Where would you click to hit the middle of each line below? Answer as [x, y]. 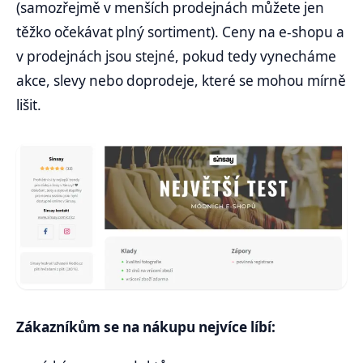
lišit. [29, 105]
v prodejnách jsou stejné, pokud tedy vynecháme [176, 57]
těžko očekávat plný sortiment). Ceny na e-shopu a [180, 32]
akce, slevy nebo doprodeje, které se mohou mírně [181, 81]
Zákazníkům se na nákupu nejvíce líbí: [146, 327]
